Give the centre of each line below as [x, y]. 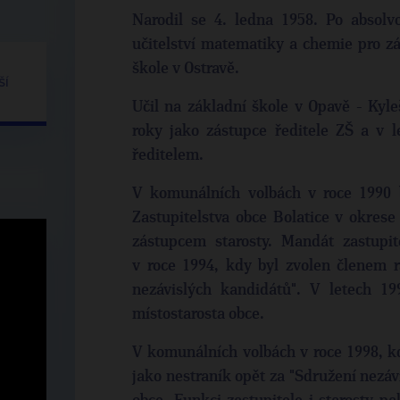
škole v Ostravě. [186, 69]
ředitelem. [170, 155]
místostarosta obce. [198, 314]
